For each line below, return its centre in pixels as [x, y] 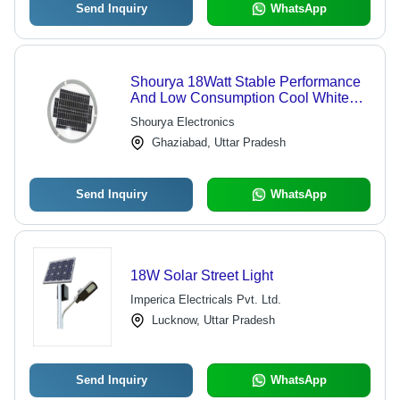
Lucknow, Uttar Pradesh [213, 320]
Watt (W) [157, 130]
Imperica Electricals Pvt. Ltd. [205, 300]
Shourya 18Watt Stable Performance [245, 82]
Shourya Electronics [182, 122]
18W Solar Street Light [201, 275]
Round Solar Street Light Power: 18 [242, 114]
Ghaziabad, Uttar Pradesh [218, 142]
